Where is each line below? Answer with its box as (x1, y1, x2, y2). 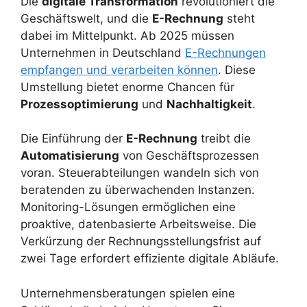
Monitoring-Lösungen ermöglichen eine (21, 200, 236, 214)
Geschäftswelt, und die (21, 11, 152, 25)
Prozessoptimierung (21, 97, 138, 111)
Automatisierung (21, 149, 119, 163)
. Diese (218, 62, 256, 77)
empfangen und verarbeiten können (21, 62, 218, 77)
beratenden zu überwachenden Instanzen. (21, 183, 255, 197)
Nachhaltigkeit (167, 97, 252, 111)
